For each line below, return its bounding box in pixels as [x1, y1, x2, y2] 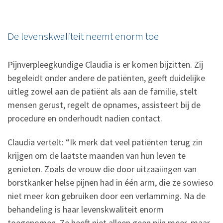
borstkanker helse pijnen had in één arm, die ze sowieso [7, 177, 214, 189]
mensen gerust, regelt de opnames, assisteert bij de [7, 99, 201, 111]
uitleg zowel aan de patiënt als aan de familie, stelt [7, 86, 197, 98]
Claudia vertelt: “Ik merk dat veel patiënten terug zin [7, 136, 203, 148]
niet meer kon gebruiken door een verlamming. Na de [7, 190, 206, 202]
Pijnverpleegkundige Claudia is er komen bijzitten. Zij [7, 59, 203, 71]
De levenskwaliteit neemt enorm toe [7, 29, 159, 43]
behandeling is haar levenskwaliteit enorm [7, 204, 164, 216]
